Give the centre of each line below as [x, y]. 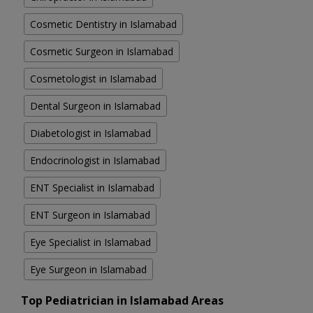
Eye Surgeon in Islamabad [88, 270]
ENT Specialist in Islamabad [92, 188]
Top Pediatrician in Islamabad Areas [122, 301]
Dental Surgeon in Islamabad [95, 106]
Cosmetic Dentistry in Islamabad [103, 24]
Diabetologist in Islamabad [90, 133]
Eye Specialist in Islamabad [90, 242]
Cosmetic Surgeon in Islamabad [102, 52]
